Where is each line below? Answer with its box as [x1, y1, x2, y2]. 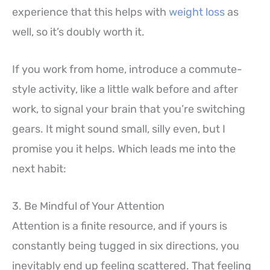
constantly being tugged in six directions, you [12, 239, 239, 253]
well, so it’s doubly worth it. [12, 25, 145, 39]
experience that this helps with [12, 5, 169, 19]
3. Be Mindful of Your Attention [12, 199, 165, 213]
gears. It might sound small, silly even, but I [12, 122, 225, 136]
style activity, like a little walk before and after [12, 83, 238, 96]
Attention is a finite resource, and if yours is [12, 219, 227, 233]
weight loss [169, 5, 225, 19]
